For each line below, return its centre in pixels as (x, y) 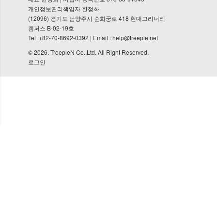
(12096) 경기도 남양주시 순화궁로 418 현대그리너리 (97, 18)
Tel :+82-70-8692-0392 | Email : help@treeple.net (93, 38)
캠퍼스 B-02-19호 (51, 28)
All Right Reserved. (124, 52)
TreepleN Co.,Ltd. (74, 52)
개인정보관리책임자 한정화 (64, 8)
